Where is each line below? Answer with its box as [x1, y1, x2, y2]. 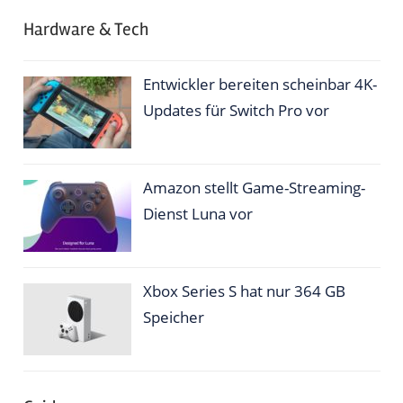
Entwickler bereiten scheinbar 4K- [143, 73, 378, 94]
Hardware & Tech [22, 18, 148, 41]
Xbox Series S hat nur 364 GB [143, 280, 346, 301]
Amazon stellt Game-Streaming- [143, 176, 366, 198]
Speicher [143, 306, 205, 327]
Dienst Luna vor [143, 202, 254, 224]
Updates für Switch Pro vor [143, 99, 330, 121]
